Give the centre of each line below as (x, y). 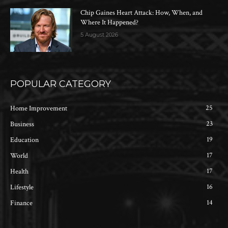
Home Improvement (39, 108)
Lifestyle (22, 187)
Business (22, 124)
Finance (21, 203)
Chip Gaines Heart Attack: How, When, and (142, 13)
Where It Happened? (110, 23)
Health (19, 171)
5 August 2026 (99, 35)
